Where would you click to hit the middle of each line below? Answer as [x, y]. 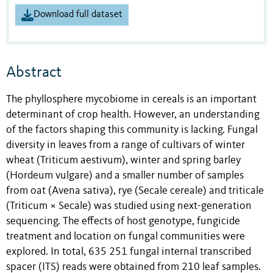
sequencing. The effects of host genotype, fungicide [123, 221]
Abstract [34, 72]
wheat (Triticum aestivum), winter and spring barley [123, 160]
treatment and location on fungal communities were [126, 236]
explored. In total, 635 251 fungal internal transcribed [129, 252]
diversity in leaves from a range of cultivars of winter [126, 145]
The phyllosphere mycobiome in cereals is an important [131, 99]
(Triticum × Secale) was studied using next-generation [129, 206]
